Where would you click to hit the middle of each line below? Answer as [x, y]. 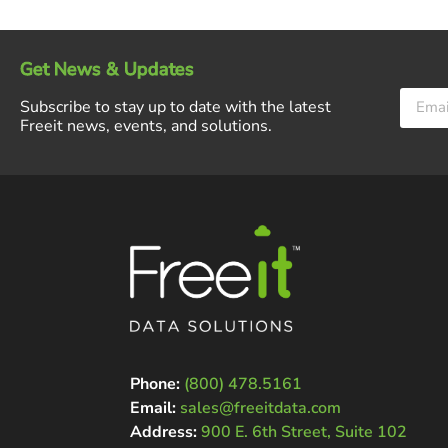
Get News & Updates [107, 68]
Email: [153, 407]
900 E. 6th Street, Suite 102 [304, 431]
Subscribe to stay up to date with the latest [175, 106]
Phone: [155, 383]
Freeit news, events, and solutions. [146, 125]
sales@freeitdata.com [260, 407]
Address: [163, 431]
